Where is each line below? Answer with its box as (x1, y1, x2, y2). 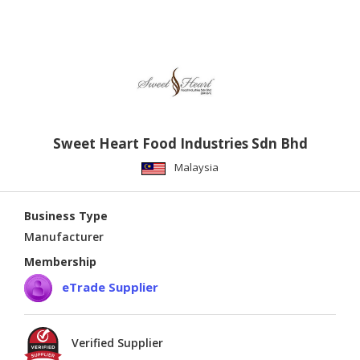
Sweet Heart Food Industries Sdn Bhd (52, 134, 308, 153)
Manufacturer (24, 229, 104, 245)
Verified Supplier (72, 335, 163, 351)
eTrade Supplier (62, 278, 158, 295)
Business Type (24, 208, 108, 224)
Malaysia (174, 160, 219, 175)
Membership (24, 254, 96, 270)
